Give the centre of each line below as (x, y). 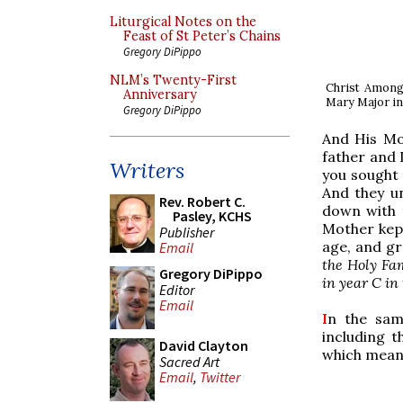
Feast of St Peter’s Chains (202, 36)
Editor (177, 289)
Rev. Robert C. (202, 201)
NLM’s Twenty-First (173, 80)
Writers (147, 170)
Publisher (187, 232)
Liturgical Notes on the (183, 22)
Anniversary (160, 94)
